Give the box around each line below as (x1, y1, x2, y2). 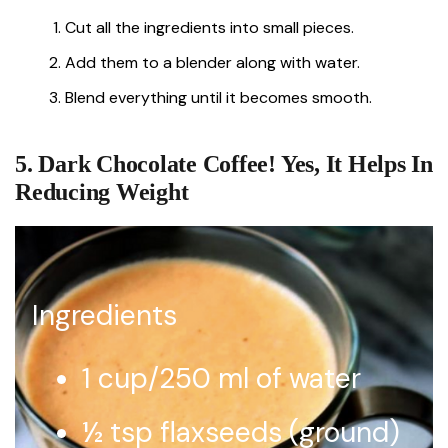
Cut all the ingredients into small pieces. (65, 16, 354, 38)
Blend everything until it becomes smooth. (65, 86, 372, 108)
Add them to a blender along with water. (65, 51, 360, 73)
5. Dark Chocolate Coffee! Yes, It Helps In (15, 150, 433, 177)
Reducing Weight (15, 178, 189, 205)
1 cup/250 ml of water (82, 359, 361, 397)
